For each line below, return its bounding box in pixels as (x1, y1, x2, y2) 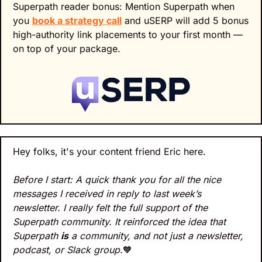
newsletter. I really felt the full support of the (13, 201, 208, 213)
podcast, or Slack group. (13, 243, 123, 256)
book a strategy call (32, 14, 122, 26)
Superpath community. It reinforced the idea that (13, 215, 226, 227)
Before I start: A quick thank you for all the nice (13, 173, 221, 185)
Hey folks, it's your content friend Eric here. (13, 145, 206, 157)
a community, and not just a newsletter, (68, 229, 243, 242)
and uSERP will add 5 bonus (122, 14, 249, 26)
